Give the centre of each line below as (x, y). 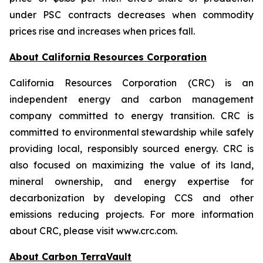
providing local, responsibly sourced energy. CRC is (131, 149)
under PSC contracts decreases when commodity (131, 15)
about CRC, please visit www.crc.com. (93, 231)
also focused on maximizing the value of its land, (131, 165)
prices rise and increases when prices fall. (102, 31)
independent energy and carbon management (131, 99)
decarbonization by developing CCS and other (131, 198)
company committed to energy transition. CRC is (131, 116)
